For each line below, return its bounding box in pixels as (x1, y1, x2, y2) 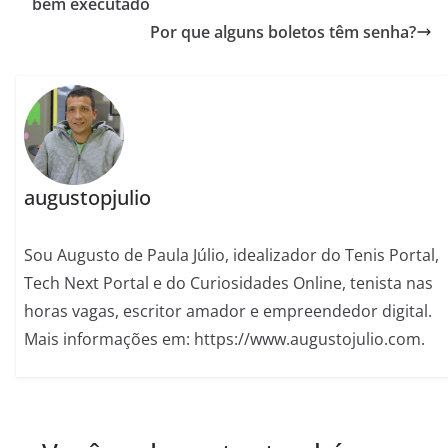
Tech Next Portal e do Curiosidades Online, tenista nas (24, 271, 434, 294)
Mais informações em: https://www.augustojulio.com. (24, 327, 426, 350)
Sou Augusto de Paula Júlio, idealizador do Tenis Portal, (24, 243, 440, 266)
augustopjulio (24, 183, 152, 211)
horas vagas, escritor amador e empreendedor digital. (24, 299, 433, 322)
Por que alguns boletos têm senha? (150, 21, 416, 44)
